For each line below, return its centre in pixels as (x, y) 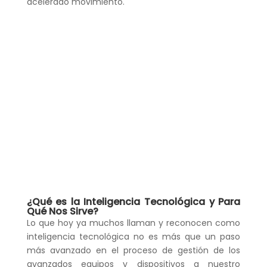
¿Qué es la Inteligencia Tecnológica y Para (133, 202)
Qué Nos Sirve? (62, 212)
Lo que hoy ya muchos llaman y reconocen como (133, 223)
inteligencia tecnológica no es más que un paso (133, 237)
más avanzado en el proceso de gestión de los (133, 251)
